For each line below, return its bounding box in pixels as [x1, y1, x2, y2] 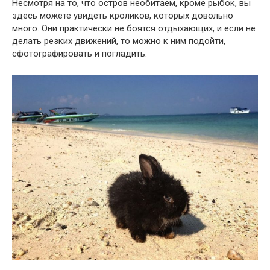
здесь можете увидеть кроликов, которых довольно [12, 10, 233, 22]
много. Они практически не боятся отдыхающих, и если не [12, 23, 256, 34]
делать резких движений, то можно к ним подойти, [12, 36, 225, 47]
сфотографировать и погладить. [12, 48, 147, 60]
